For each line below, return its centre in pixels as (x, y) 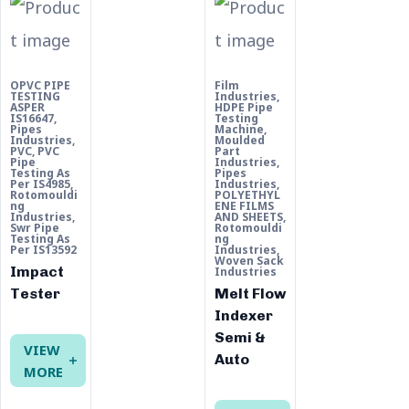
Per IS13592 (43, 250)
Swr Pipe (35, 228)
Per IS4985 (40, 184)
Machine (239, 129)
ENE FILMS (244, 206)
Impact (37, 272)
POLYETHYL (247, 195)
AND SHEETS (249, 217)
